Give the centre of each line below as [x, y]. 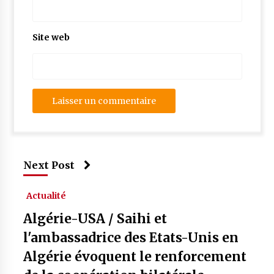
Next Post [49, 165]
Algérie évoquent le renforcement [135, 257]
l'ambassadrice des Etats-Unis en [131, 238]
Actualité [46, 196]
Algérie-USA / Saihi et [95, 219]
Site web [51, 37]
